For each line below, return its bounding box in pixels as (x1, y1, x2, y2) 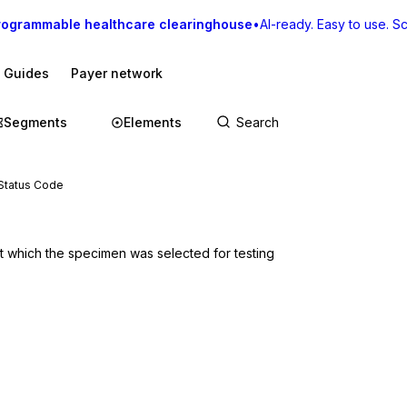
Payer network (71, 65, 163, 81)
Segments (4, 114, 67, 130)
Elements (124, 114, 182, 130)
